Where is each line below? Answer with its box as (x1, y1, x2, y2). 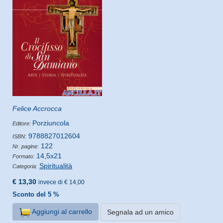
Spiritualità (39, 161, 72, 170)
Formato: (12, 153, 34, 159)
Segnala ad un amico (107, 208, 174, 216)
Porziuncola (32, 118, 69, 127)
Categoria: (12, 163, 37, 169)
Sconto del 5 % (12, 190, 59, 198)
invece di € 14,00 (38, 178, 85, 186)
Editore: (12, 120, 32, 126)
